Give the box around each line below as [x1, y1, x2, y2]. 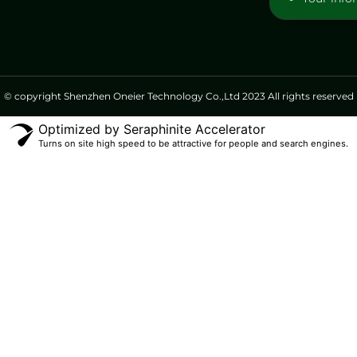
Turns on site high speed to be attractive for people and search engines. [37, 137, 348, 149]
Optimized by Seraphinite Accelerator [37, 120, 265, 137]
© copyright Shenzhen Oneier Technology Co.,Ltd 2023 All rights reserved [3, 89, 354, 102]
